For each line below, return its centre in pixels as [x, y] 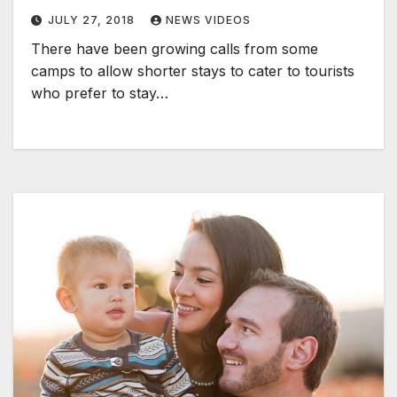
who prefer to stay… [100, 93]
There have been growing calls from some [175, 49]
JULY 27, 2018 [93, 20]
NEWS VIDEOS [208, 20]
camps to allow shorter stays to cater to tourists [193, 71]
